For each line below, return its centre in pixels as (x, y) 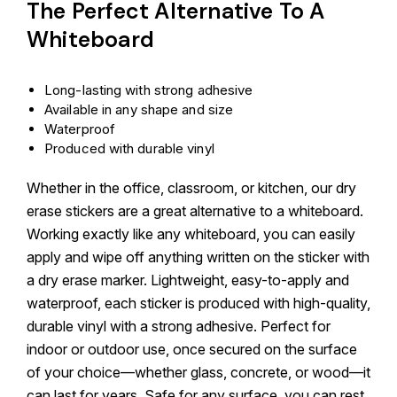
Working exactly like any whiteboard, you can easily (191, 234)
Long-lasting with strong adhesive (149, 90)
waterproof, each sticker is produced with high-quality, (198, 303)
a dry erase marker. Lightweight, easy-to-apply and (188, 280)
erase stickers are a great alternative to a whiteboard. (195, 211)
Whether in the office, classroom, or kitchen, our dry (191, 188)
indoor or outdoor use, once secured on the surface (192, 349)
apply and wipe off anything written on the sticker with (198, 257)
